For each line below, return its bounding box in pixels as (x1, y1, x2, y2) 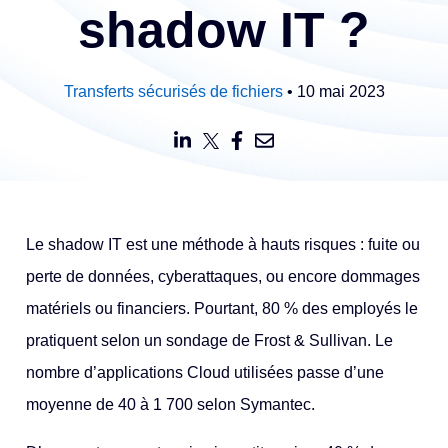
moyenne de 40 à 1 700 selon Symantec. (26, 396, 316, 413)
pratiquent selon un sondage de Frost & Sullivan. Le (26, 332, 394, 349)
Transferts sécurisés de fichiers (63, 83, 283, 100)
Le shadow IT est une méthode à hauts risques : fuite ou (26, 236, 421, 253)
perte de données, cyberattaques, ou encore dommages (26, 268, 421, 285)
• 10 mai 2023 (282, 83, 385, 100)
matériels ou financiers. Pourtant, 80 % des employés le (26, 300, 419, 317)
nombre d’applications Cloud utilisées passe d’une (26, 364, 385, 381)
